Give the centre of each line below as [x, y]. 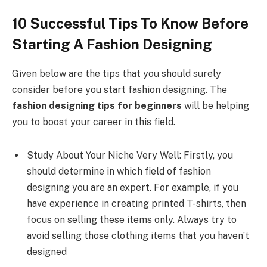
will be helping [215, 106]
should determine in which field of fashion [119, 171]
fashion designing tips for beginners [97, 106]
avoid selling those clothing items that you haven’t [138, 235]
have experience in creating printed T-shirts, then [136, 203]
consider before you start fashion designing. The [119, 90]
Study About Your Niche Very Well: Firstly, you [130, 155]
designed [47, 252]
